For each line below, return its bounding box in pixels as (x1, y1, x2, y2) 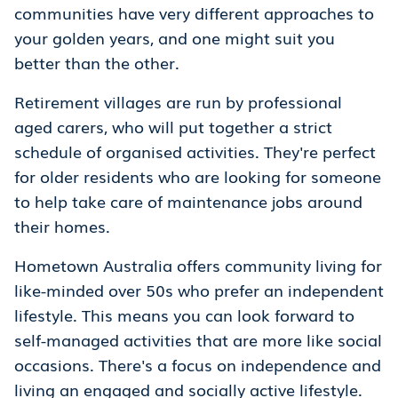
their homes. (14, 214, 115, 238)
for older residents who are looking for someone (14, 164, 381, 188)
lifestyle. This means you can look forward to (14, 303, 354, 327)
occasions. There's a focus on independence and (14, 353, 381, 377)
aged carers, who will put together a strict (14, 115, 332, 139)
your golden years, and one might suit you (14, 26, 335, 50)
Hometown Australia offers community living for (14, 253, 382, 277)
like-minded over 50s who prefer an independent (14, 278, 384, 302)
